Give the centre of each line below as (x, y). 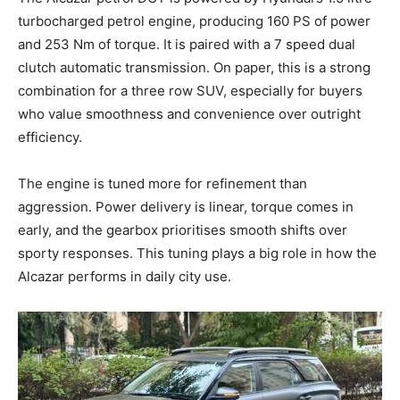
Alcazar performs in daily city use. (125, 277)
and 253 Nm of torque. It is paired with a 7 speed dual (187, 45)
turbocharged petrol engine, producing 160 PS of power (194, 21)
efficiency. (50, 137)
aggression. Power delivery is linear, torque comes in (186, 207)
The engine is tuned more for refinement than (162, 184)
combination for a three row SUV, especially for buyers (190, 91)
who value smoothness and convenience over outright (189, 114)
